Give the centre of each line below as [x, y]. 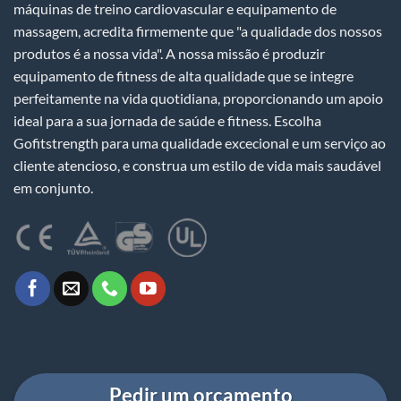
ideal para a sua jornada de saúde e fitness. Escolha [167, 121]
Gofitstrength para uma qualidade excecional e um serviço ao [200, 143]
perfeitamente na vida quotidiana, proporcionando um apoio [198, 98]
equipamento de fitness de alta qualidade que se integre [183, 76]
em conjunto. [53, 188]
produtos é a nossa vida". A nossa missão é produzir [169, 54]
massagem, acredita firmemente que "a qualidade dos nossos [198, 31]
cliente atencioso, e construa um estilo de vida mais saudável [197, 166]
